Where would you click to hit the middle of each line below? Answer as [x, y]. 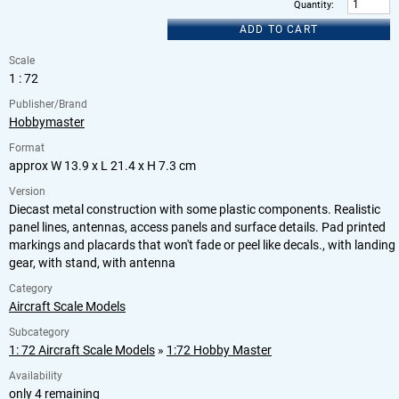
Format [27, 148]
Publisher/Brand [48, 105]
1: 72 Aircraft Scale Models [82, 350]
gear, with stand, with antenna [92, 263]
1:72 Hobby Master [219, 350]
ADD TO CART [279, 30]
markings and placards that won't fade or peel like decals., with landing [202, 245]
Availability [36, 376]
